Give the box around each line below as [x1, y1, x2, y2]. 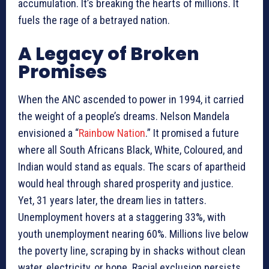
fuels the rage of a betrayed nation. [18, 14, 170, 27]
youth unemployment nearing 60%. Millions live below [18, 228, 249, 241]
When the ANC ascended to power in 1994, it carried [18, 93, 244, 106]
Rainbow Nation [79, 127, 145, 140]
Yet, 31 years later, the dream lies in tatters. [18, 194, 207, 207]
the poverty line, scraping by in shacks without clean [18, 244, 246, 258]
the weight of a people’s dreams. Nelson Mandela [18, 110, 229, 123]
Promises [18, 59, 107, 85]
